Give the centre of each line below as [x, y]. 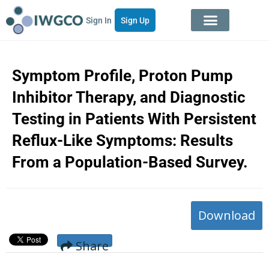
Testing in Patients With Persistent [134, 119]
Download [227, 216]
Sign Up [135, 21]
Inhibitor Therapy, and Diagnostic [129, 98]
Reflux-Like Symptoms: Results [122, 141]
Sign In [99, 21]
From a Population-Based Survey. [130, 162]
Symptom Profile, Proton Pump [122, 76]
